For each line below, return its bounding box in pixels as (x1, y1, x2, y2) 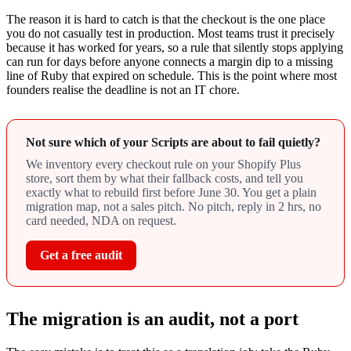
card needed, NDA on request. (26, 214, 176, 228)
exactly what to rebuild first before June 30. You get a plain (26, 186, 317, 200)
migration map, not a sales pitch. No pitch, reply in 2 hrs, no (26, 200, 321, 214)
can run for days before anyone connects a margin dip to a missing (6, 55, 333, 69)
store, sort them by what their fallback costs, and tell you (26, 172, 303, 186)
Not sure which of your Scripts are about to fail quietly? (26, 136, 320, 150)
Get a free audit (40, 248, 122, 262)
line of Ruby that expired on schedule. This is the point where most (6, 69, 337, 83)
